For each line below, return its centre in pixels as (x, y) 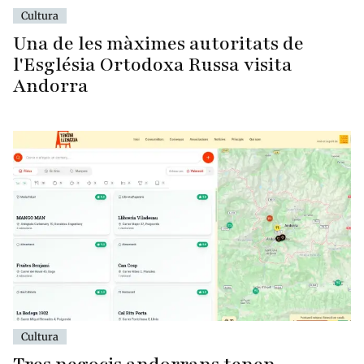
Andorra (51, 86)
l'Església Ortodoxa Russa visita (153, 65)
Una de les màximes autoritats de (158, 44)
